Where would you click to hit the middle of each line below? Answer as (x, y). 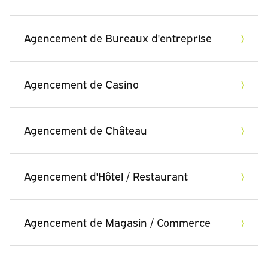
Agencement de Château (86, 131)
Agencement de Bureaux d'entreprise (118, 39)
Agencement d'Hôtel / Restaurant (106, 177)
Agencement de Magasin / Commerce (117, 223)
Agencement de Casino (81, 85)
